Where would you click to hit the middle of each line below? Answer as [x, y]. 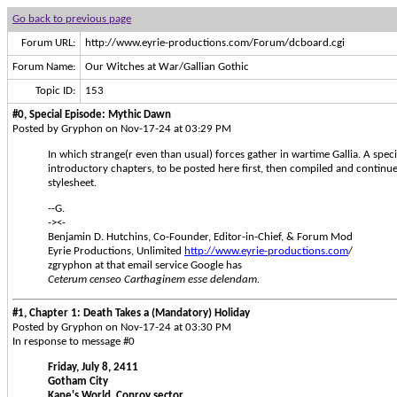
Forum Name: [44, 67]
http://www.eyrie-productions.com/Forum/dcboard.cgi [215, 43]
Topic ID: [55, 91]
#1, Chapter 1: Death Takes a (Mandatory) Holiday [131, 313]
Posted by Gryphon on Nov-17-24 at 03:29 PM [122, 129]
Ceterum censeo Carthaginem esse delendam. [154, 280]
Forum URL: [48, 43]
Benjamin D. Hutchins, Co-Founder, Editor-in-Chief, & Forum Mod [200, 237]
